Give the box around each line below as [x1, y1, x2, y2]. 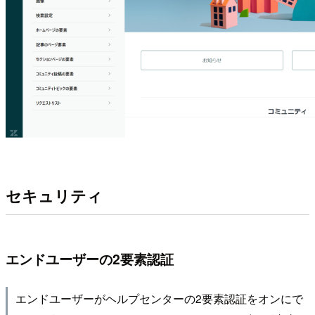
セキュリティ [6, 184, 103, 207]
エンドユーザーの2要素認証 [6, 248, 174, 269]
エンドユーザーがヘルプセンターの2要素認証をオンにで [15, 290, 303, 306]
